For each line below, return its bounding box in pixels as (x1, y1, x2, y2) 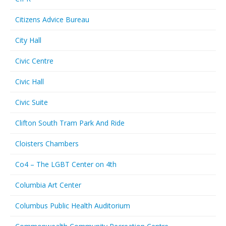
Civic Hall (15, 77, 44, 86)
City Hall (15, 35, 41, 45)
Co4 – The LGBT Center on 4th (15, 159, 117, 169)
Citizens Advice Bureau (15, 15, 89, 24)
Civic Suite (15, 97, 48, 107)
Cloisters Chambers (15, 139, 79, 148)
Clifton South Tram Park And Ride (15, 118, 125, 128)
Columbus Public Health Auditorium (15, 201, 130, 210)
